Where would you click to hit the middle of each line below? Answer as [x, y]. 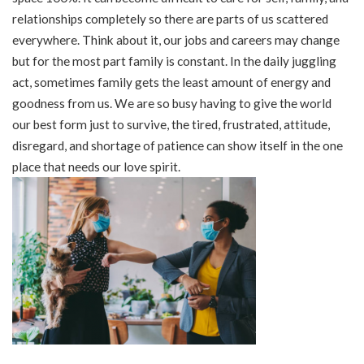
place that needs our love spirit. [96, 167]
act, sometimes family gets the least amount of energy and [171, 82]
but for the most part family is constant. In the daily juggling [174, 61]
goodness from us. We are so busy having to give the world [172, 103]
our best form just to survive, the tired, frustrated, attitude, [171, 124]
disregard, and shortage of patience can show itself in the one [178, 145]
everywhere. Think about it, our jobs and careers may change [176, 40]
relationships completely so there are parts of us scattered [170, 19]
